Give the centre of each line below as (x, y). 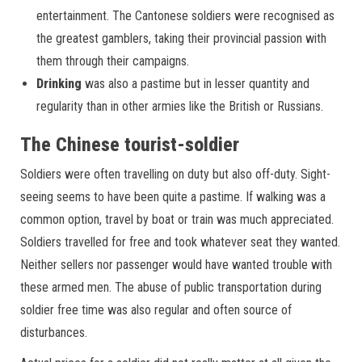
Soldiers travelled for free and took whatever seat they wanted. (180, 242)
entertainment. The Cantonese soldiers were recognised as (185, 15)
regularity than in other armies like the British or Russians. (180, 106)
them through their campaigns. (113, 61)
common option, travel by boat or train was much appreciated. (177, 219)
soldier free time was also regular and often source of (156, 309)
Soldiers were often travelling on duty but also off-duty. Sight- (175, 174)
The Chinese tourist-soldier (130, 144)
